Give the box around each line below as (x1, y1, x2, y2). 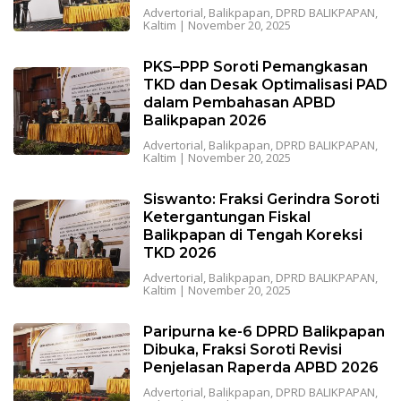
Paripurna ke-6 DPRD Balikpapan (142, 323, 385, 341)
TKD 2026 (142, 244, 217, 262)
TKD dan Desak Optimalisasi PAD (142, 76, 388, 94)
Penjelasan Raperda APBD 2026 (142, 359, 379, 377)
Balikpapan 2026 (142, 112, 267, 130)
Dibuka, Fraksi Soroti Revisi (142, 341, 342, 359)
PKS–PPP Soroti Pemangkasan (142, 58, 368, 76)
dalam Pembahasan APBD (142, 94, 336, 112)
